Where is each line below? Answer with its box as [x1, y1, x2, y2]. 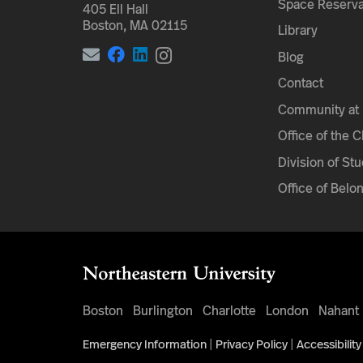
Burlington [133, 301, 193, 320]
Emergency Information [83, 335, 207, 352]
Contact [277, 74, 323, 92]
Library [277, 21, 318, 40]
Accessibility [297, 335, 361, 352]
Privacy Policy [216, 335, 288, 352]
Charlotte [203, 301, 256, 320]
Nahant [318, 301, 359, 320]
